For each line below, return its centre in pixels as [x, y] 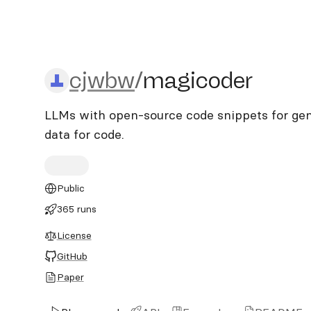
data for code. [84, 134]
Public [70, 188]
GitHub [72, 256]
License [74, 235]
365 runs [76, 209]
